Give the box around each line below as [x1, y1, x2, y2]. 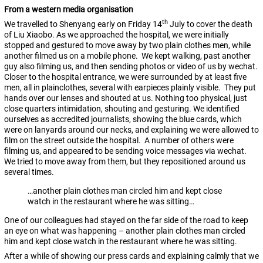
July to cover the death [168, 19, 252, 29]
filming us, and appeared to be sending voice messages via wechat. [4, 146, 248, 156]
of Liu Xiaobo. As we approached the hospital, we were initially [4, 30, 229, 40]
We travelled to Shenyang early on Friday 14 [4, 19, 162, 29]
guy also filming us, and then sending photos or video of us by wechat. [4, 62, 258, 72]
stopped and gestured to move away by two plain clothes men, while [4, 41, 251, 50]
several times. [4, 167, 54, 177]
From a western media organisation [4, 5, 133, 15]
